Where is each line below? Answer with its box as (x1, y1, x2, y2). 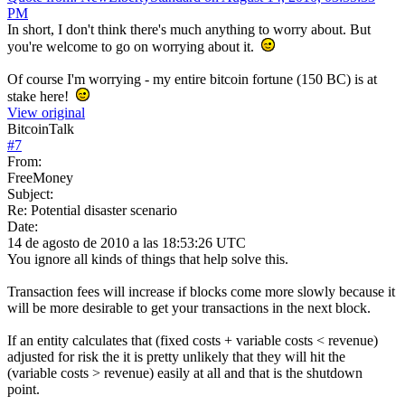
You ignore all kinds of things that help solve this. (7, 250, 288, 267)
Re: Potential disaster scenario (7, 202, 177, 218)
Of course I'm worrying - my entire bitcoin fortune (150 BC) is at (7, 71, 377, 87)
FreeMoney (7, 169, 73, 185)
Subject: (7, 185, 53, 202)
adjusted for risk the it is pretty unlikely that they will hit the (7, 348, 345, 364)
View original (7, 104, 85, 120)
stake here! (7, 88, 76, 104)
